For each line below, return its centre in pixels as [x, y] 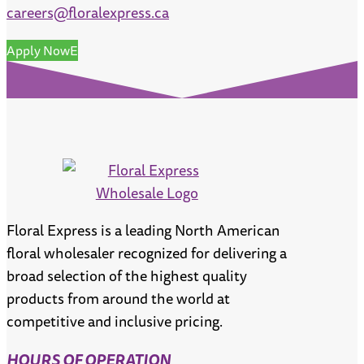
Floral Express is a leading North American [143, 230]
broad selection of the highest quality [127, 276]
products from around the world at [118, 299]
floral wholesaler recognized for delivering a [147, 253]
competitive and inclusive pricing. [115, 321]
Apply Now [38, 51]
